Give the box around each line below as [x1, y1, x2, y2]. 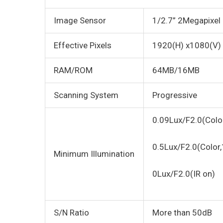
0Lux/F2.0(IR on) [152, 169, 215, 179]
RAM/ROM [54, 65, 93, 76]
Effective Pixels [54, 40, 111, 51]
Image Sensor [54, 15, 106, 26]
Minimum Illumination [54, 149, 134, 159]
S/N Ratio [54, 208, 89, 218]
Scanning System [54, 90, 118, 101]
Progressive [152, 90, 197, 101]
